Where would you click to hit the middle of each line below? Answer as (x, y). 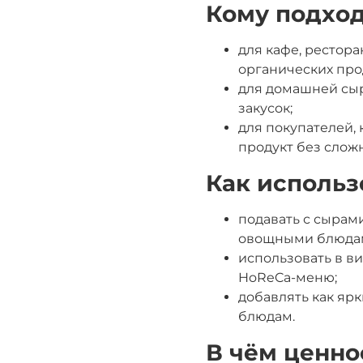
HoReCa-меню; (288, 277)
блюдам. (267, 316)
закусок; (265, 108)
